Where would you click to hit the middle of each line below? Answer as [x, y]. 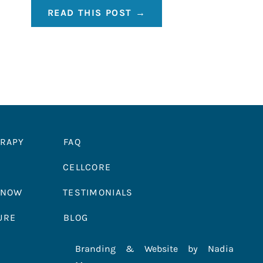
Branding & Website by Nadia [154, 249]
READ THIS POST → [97, 12]
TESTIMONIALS [98, 192]
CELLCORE [87, 167]
